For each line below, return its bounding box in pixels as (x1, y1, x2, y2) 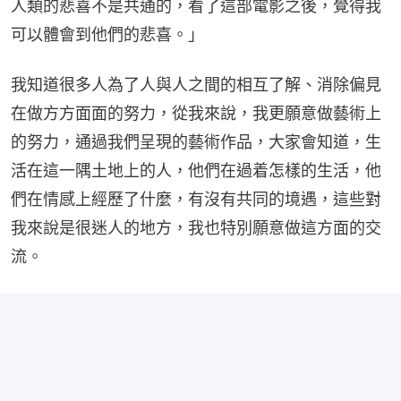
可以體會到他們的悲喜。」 (11, 24, 204, 44)
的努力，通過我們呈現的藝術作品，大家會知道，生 (11, 132, 381, 151)
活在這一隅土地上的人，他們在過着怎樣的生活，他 (11, 160, 381, 180)
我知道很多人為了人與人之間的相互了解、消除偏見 (11, 74, 381, 94)
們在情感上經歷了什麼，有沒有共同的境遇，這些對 (11, 189, 381, 209)
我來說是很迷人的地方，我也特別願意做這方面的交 (11, 218, 381, 237)
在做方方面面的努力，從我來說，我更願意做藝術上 (11, 103, 381, 123)
